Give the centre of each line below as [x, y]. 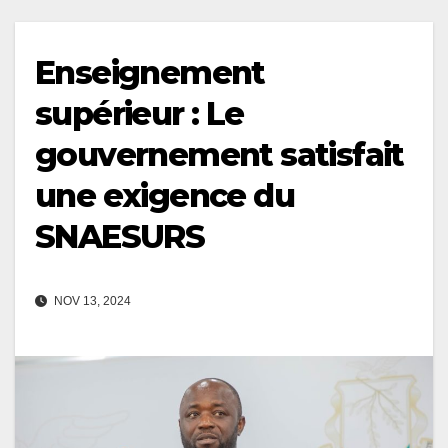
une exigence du [164, 195]
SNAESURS [120, 236]
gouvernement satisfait [219, 154]
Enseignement [150, 72]
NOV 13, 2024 [91, 300]
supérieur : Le [139, 113]
